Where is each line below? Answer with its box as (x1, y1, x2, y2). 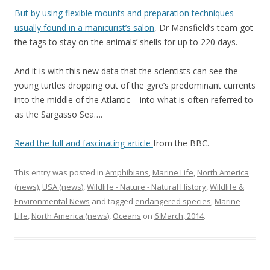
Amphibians (105, 166, 149, 178)
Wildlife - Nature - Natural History (87, 181, 206, 192)
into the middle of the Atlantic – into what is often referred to (14, 93, 253, 105)
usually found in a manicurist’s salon (14, 21, 154, 33)
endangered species (135, 195, 211, 207)
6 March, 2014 (154, 210, 204, 221)
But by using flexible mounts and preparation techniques (14, 7, 234, 19)
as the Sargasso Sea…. (14, 108, 102, 120)
